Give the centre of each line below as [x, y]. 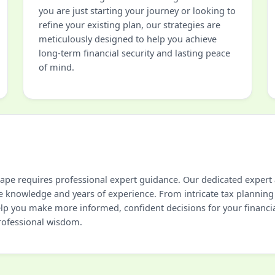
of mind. [56, 67]
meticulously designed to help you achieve [128, 39]
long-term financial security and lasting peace [134, 53]
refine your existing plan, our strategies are [130, 25]
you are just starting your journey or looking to [137, 10]
